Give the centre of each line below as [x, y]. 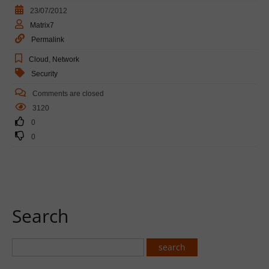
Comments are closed [68, 93]
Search [40, 216]
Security [44, 74]
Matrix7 [42, 25]
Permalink [48, 39]
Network [66, 59]
